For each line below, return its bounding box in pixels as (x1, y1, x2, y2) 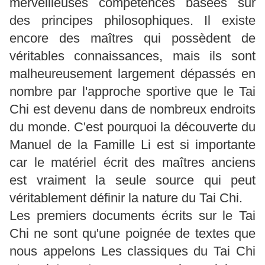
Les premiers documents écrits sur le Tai (9, 208, 256, 223)
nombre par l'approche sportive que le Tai (9, 83, 256, 99)
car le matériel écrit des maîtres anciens (9, 154, 256, 170)
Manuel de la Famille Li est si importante (9, 137, 256, 152)
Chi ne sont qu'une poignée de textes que (9, 225, 256, 241)
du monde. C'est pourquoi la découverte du (9, 119, 256, 134)
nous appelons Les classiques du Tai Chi (9, 243, 256, 258)
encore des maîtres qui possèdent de (9, 30, 256, 46)
